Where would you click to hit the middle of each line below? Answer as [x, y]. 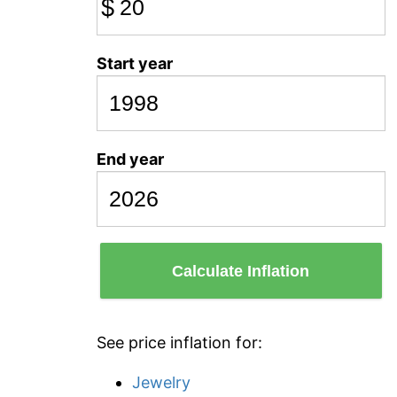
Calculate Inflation [241, 271]
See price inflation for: [179, 343]
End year [130, 159]
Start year [135, 63]
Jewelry [161, 382]
